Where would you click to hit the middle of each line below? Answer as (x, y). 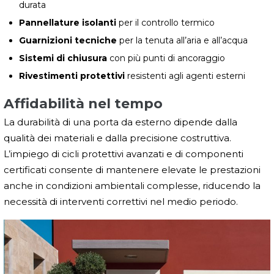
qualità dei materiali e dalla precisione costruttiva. (117, 138)
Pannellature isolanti (68, 22)
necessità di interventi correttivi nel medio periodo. (121, 201)
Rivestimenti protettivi (72, 76)
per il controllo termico (165, 22)
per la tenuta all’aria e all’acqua (182, 40)
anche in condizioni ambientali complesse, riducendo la (132, 185)
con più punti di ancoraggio (166, 58)
